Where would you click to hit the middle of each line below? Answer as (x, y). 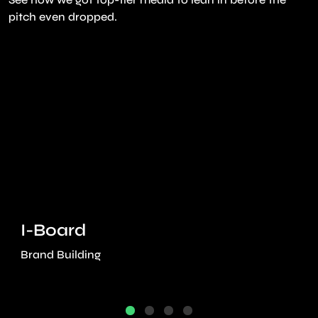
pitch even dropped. (63, 16)
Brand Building (61, 254)
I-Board (53, 230)
